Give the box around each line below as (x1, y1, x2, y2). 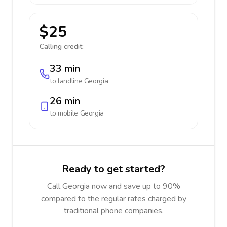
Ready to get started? (62, 162, 165, 176)
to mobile (50, 108, 80, 118)
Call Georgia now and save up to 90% (47, 181, 180, 192)
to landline (50, 76, 84, 86)
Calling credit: (40, 42, 84, 51)
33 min (50, 62, 80, 75)
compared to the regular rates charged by (41, 193, 186, 204)
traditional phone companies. (63, 205, 164, 216)
